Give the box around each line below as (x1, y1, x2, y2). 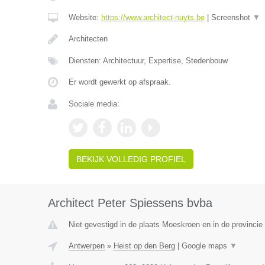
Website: (68, 13, 101, 22)
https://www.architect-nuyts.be (101, 13, 205, 22)
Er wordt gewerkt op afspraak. (68, 77, 171, 86)
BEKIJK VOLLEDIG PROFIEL (76, 154, 186, 164)
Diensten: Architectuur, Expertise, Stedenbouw (68, 56, 228, 65)
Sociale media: (68, 99, 119, 108)
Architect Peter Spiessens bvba (47, 196, 212, 209)
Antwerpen (68, 241, 105, 250)
